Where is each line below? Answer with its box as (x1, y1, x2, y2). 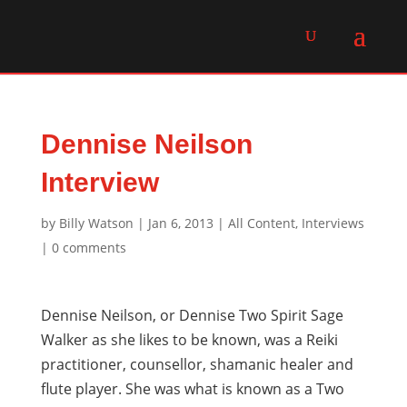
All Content (227, 214, 295, 232)
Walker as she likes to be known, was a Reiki (40, 330, 338, 350)
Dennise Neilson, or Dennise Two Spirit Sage (40, 305, 343, 325)
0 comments (51, 239, 126, 256)
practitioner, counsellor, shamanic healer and (40, 354, 353, 374)
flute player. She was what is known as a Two (40, 379, 344, 399)
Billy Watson (58, 214, 134, 232)
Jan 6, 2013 (147, 214, 213, 232)
